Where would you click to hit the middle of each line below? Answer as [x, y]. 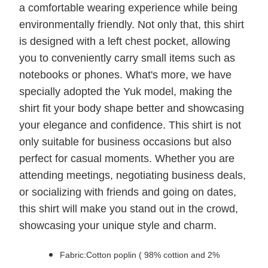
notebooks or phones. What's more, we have [125, 75]
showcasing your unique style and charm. [118, 226]
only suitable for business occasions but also [125, 142]
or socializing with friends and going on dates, [128, 192]
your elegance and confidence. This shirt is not [130, 125]
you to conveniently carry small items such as [127, 58]
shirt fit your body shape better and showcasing [132, 109]
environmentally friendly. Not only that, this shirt [132, 25]
